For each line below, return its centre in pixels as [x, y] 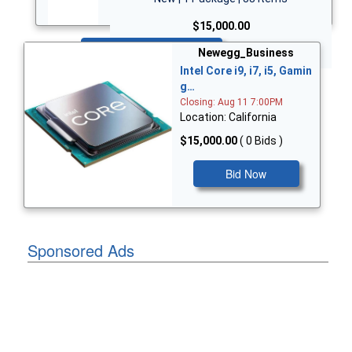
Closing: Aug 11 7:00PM [231, 103]
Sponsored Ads [81, 250]
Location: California [228, 117]
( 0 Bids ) [261, 141]
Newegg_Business [246, 53]
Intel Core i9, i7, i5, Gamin [246, 71]
